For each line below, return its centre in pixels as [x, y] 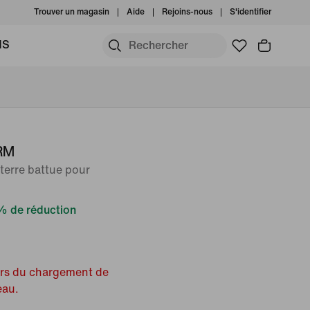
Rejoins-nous [187, 12]
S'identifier [250, 12]
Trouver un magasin [72, 12]
